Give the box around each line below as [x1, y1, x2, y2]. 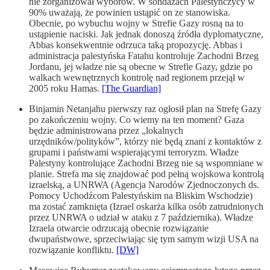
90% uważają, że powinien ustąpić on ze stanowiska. [29, 7, 230, 17]
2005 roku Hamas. [29, 83, 102, 93]
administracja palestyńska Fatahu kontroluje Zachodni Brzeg [29, 50, 259, 61]
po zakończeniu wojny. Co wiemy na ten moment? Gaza [29, 114, 244, 125]
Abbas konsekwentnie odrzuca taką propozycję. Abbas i [29, 39, 242, 50]
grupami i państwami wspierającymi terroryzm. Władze [29, 146, 239, 157]
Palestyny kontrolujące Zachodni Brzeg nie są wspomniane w [29, 157, 263, 168]
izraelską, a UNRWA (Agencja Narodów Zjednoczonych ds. [29, 179, 259, 190]
